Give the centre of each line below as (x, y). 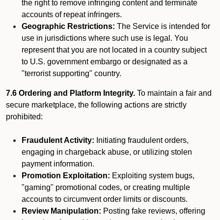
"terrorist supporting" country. (71, 73)
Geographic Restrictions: (68, 26)
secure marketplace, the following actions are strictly (96, 105)
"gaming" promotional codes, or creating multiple (106, 187)
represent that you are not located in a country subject (114, 50)
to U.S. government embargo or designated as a (105, 62)
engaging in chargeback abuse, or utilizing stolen (107, 152)
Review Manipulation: (61, 211)
